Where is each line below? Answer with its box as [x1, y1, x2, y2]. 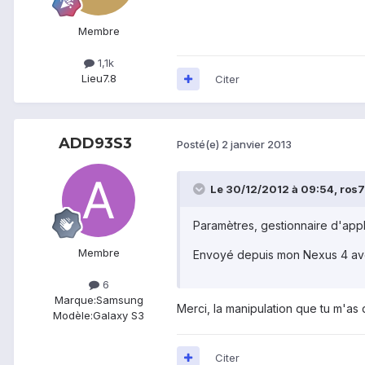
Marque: [54, 292, 96, 306]
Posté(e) [177, 138, 222, 152]
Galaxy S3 [93, 308, 144, 322]
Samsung [95, 292, 143, 306]
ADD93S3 [59, 134, 132, 152]
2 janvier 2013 [222, 138, 292, 152]
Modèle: [53, 308, 93, 322]
